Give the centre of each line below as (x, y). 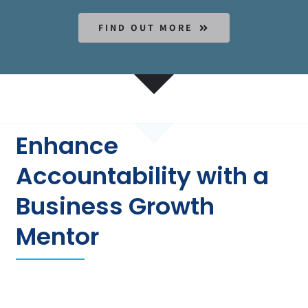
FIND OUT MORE (145, 28)
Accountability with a (143, 176)
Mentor (58, 237)
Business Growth (115, 207)
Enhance (67, 146)
